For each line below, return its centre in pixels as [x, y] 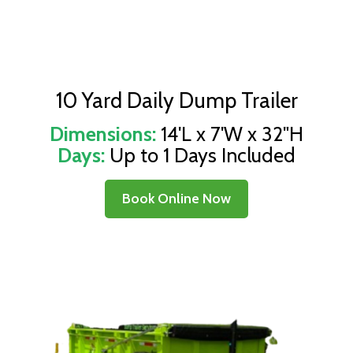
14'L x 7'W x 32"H [232, 134]
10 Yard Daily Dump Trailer [176, 100]
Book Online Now [176, 199]
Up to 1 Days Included [203, 155]
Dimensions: [103, 134]
